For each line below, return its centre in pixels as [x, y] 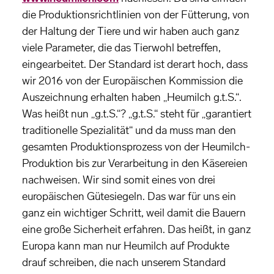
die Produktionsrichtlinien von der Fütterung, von [136, 15]
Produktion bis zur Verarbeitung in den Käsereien [135, 164]
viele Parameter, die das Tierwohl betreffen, [121, 48]
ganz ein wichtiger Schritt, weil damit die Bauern [134, 213]
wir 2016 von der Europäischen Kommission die [132, 81]
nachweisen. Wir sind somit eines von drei [119, 180]
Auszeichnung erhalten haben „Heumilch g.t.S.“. [132, 98]
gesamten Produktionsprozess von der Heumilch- [136, 147]
